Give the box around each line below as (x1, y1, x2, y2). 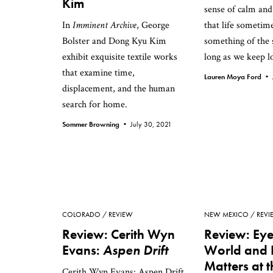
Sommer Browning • (62, 119, 130, 129)
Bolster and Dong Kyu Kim (62, 35, 166, 48)
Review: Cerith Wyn (62, 225, 175, 243)
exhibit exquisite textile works (62, 51, 177, 63)
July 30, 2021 (130, 119, 172, 129)
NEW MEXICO (204, 210, 249, 219)
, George (136, 19, 169, 32)
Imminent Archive (73, 19, 136, 32)
